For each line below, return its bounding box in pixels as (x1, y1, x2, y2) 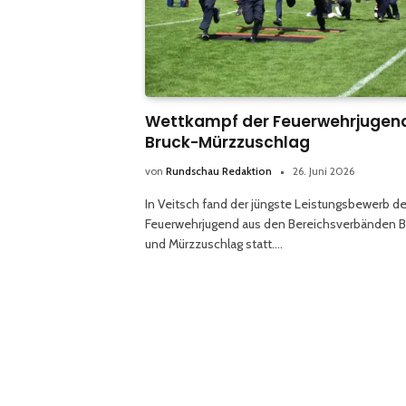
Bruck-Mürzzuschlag (145, 131, 310, 154)
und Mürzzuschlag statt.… (145, 236, 283, 253)
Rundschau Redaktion (166, 164, 272, 179)
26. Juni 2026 (293, 164, 354, 179)
